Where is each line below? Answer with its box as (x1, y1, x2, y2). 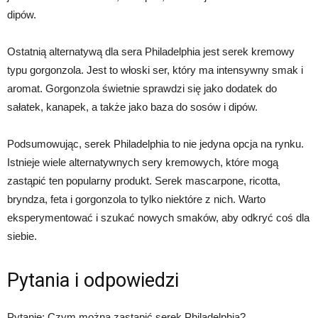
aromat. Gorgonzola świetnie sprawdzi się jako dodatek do (7, 82, 277, 95)
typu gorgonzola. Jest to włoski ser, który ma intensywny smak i (7, 64, 303, 77)
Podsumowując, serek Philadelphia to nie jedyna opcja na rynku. (7, 138, 304, 150)
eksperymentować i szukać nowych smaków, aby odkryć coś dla (7, 212, 309, 224)
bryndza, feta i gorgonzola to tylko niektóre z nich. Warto (7, 193, 265, 206)
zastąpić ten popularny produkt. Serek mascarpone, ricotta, (7, 175, 280, 187)
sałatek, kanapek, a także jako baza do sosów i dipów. (7, 101, 258, 114)
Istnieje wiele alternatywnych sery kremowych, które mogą (7, 156, 278, 169)
